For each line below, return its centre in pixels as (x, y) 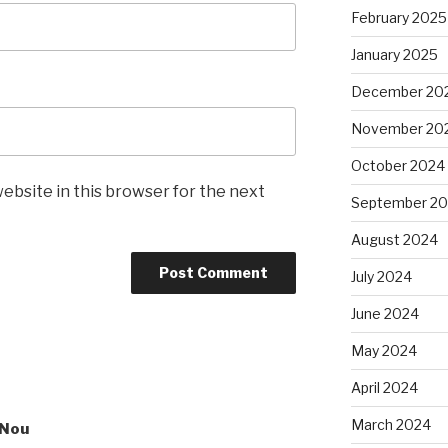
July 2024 (381, 277)
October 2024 (397, 166)
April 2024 (384, 388)
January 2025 (394, 55)
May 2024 (383, 351)
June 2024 (384, 314)
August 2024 (394, 240)
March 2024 (390, 425)
